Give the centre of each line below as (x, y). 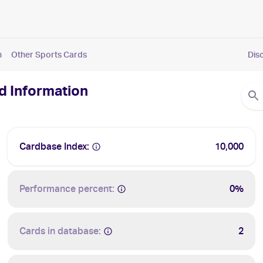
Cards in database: (60, 231)
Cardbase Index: (55, 146)
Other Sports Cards (49, 54)
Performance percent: (67, 189)
